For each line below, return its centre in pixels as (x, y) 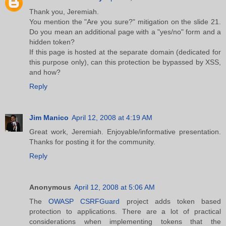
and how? (45, 72)
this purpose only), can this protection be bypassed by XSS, (125, 62)
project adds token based (171, 201)
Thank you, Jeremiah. (64, 11)
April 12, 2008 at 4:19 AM (112, 117)
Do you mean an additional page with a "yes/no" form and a (125, 32)
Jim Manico (49, 117)
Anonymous (50, 187)
